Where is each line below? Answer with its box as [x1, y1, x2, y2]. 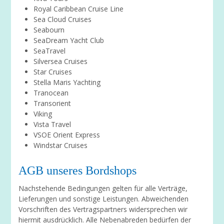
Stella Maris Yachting [33, 77, 101, 87]
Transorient [33, 98, 71, 108]
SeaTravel [33, 46, 66, 55]
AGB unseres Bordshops [18, 164, 137, 177]
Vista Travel [33, 119, 71, 129]
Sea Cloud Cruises [33, 14, 92, 24]
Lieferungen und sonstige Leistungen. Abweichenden [18, 194, 189, 203]
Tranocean [33, 88, 69, 97]
